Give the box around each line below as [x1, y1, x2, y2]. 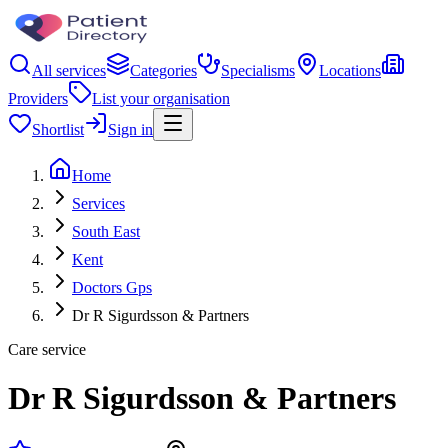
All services [32, 62, 106, 79]
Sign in [108, 121, 153, 138]
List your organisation [92, 90, 230, 107]
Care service [8, 341, 86, 358]
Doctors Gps [72, 279, 152, 296]
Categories [130, 62, 197, 79]
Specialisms [221, 62, 295, 79]
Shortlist [32, 121, 84, 138]
